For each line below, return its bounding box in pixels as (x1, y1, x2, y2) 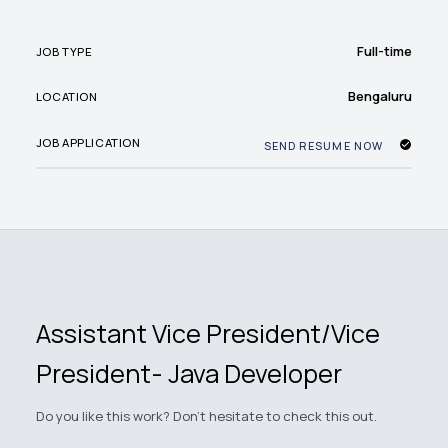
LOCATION (35, 88, 98, 104)
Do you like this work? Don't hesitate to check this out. (35, 407, 377, 426)
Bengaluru (348, 87, 413, 106)
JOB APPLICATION (35, 135, 141, 151)
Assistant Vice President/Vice (35, 315, 380, 351)
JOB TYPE (35, 43, 93, 59)
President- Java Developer (35, 355, 342, 391)
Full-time (357, 42, 413, 61)
